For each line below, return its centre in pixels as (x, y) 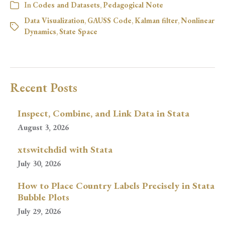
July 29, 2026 (39, 211)
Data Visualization (54, 20)
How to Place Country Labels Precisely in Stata (116, 186)
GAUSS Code (109, 20)
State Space (78, 31)
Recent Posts (44, 88)
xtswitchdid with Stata (65, 149)
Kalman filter (156, 20)
